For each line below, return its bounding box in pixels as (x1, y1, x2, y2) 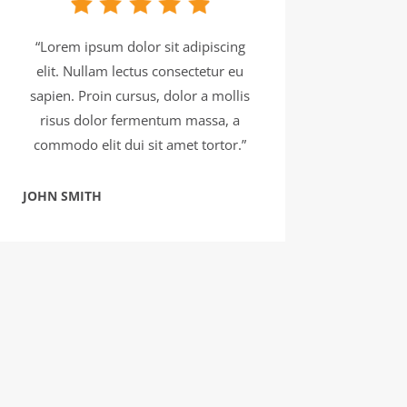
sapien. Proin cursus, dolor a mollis (30, 85, 251, 104)
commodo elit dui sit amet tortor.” (34, 134, 247, 154)
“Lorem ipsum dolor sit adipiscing (35, 36, 245, 55)
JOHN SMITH (22, 186, 102, 204)
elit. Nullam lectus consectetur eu (36, 61, 244, 80)
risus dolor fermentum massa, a (40, 110, 241, 129)
